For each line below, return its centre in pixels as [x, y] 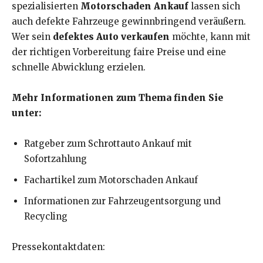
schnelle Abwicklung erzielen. [79, 67]
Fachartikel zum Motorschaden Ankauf [111, 180]
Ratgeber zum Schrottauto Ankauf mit [108, 143]
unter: [26, 113]
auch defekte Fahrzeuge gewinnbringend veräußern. [129, 21]
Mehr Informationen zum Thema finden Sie [117, 97]
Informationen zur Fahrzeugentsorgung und [122, 201]
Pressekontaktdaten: [58, 247]
